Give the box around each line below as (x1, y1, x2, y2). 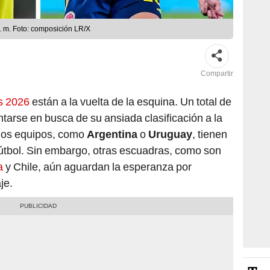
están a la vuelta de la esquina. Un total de (30, 46, 231, 59)
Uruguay (148, 78, 192, 92)
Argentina (87, 78, 140, 92)
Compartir (201, 20, 233, 29)
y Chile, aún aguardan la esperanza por (3, 111, 192, 124)
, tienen (192, 78, 227, 92)
